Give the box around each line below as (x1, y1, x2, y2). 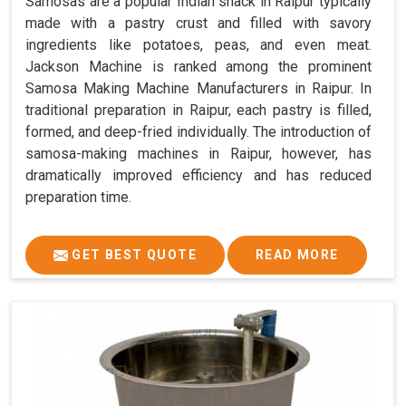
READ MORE (256, 246, 339, 262)
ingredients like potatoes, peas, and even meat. (25, 35, 372, 53)
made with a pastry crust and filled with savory (25, 14, 372, 32)
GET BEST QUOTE (68, 246, 197, 262)
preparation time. (25, 188, 131, 206)
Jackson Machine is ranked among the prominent (25, 57, 372, 75)
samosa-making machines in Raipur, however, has (25, 144, 372, 162)
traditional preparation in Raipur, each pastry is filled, (25, 101, 372, 119)
